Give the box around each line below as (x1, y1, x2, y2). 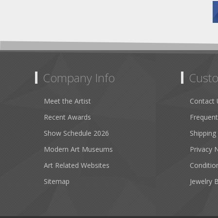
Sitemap (44, 177, 70, 186)
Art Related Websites (44, 161, 109, 170)
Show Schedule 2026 (44, 128, 109, 138)
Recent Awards (44, 112, 91, 122)
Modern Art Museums (44, 145, 113, 154)
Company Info (43, 70, 115, 86)
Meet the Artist (44, 96, 91, 106)
